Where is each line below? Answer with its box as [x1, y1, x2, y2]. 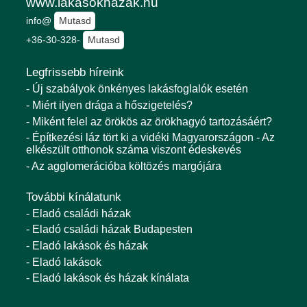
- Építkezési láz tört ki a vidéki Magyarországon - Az [26, 132, 275, 144]
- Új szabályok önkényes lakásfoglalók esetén [26, 83, 248, 95]
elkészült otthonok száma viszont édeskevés [26, 144, 241, 156]
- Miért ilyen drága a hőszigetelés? [26, 99, 193, 111]
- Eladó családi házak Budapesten [26, 223, 193, 236]
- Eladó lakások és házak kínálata [26, 272, 189, 284]
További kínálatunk [26, 190, 121, 204]
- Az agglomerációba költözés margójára [26, 160, 221, 172]
